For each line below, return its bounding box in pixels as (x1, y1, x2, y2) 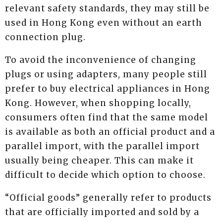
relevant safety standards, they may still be (5, 3, 210, 14)
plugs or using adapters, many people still (5, 69, 207, 80)
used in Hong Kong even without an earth (5, 17, 202, 29)
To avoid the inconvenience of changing (5, 55, 196, 66)
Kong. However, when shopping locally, (5, 98, 191, 109)
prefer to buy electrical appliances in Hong (5, 83, 210, 95)
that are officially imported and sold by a (5, 207, 199, 218)
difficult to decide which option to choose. (5, 169, 206, 181)
